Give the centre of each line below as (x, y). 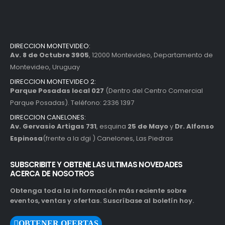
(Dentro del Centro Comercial (153, 90)
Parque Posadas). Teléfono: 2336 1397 (72, 102)
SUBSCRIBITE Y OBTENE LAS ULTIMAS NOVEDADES (96, 164)
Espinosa (26, 138)
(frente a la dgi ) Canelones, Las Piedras (108, 138)
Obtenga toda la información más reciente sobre (98, 190)
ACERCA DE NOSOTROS (52, 173)
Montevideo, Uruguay (45, 67)
